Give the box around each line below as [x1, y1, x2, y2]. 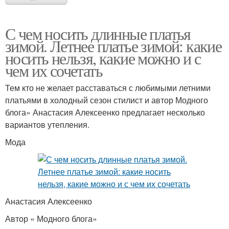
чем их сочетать [5, 59, 102, 81]
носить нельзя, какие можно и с [5, 47, 200, 69]
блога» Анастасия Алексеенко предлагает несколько [5, 106, 205, 118]
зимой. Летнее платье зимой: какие [5, 34, 222, 57]
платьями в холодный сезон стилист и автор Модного [5, 94, 208, 106]
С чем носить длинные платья [5, 22, 191, 44]
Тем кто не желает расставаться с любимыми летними [5, 81, 211, 94]
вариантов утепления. [5, 118, 89, 130]
